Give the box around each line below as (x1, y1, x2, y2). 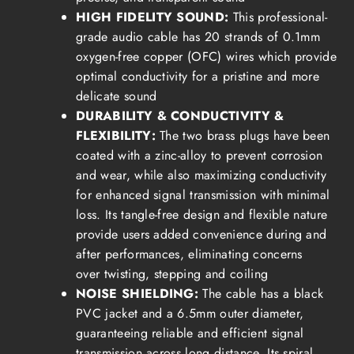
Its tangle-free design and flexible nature (104, 205, 328, 224)
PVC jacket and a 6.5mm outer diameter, (76, 303, 304, 322)
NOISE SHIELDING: (76, 284, 203, 303)
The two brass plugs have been (155, 126, 330, 145)
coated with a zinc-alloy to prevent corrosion (76, 145, 323, 164)
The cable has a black (202, 284, 324, 303)
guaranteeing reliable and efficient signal (76, 323, 304, 342)
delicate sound (76, 86, 157, 105)
